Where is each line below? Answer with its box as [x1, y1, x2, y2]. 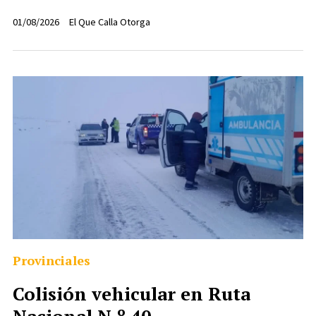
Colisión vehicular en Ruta [13, 281, 250, 306]
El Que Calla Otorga [69, 16, 151, 29]
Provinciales [13, 252, 90, 269]
